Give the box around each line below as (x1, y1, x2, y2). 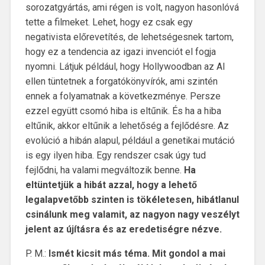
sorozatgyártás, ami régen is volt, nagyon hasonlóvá (25, 1, 239, 13)
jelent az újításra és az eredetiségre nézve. (25, 223, 222, 235)
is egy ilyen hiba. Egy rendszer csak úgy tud (25, 149, 206, 161)
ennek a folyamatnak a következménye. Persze (25, 90, 221, 102)
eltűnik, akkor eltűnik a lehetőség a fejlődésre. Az (25, 119, 229, 131)
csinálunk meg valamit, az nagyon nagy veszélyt (25, 208, 240, 220)
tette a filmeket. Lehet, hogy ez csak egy (25, 16, 193, 28)
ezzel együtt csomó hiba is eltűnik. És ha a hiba (25, 105, 221, 117)
